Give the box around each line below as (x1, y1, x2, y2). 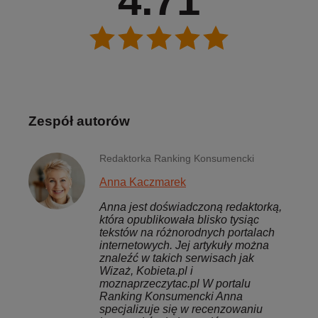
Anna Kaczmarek (99, 176, 186, 189)
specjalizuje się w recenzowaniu (99, 303, 263, 316)
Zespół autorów (28, 114, 130, 129)
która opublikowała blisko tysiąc (99, 214, 259, 226)
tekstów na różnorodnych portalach (99, 226, 275, 239)
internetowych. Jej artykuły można (99, 239, 269, 252)
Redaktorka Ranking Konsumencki (99, 153, 254, 165)
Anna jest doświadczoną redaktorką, (99, 201, 282, 214)
